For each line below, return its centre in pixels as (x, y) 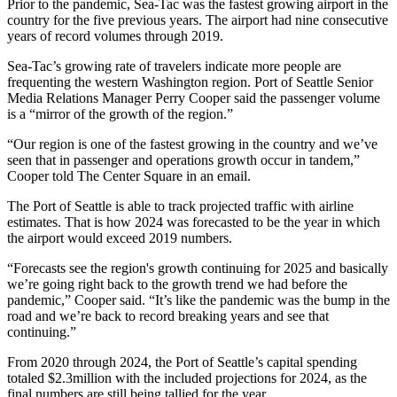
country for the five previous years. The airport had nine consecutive (198, 20)
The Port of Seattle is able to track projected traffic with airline (180, 206)
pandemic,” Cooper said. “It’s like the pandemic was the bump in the (198, 300)
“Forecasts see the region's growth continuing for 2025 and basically (198, 269)
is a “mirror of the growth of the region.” (120, 114)
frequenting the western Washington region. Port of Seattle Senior (190, 82)
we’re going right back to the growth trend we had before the (177, 284)
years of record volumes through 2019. (115, 36)
